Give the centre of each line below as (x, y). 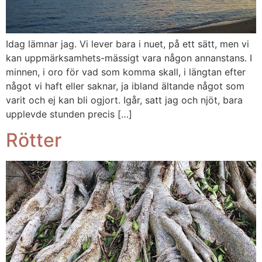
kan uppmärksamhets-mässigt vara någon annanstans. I (129, 58)
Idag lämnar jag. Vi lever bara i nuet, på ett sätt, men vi (127, 44)
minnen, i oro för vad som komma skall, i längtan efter (126, 72)
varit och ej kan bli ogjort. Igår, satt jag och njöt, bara (124, 100)
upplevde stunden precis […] (69, 114)
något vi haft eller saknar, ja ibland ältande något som (125, 86)
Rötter (34, 140)
